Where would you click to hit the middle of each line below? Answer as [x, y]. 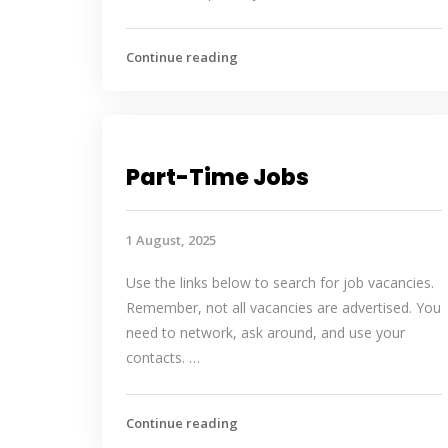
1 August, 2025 [171, 240]
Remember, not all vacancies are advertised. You [283, 307]
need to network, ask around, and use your [265, 332]
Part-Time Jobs [217, 177]
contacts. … [163, 357]
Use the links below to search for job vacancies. [280, 282]
